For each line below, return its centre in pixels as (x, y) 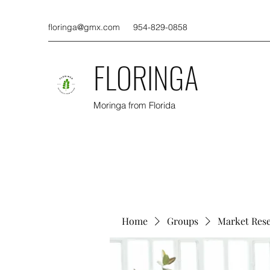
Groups (183, 221)
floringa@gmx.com (84, 27)
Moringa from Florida (134, 105)
